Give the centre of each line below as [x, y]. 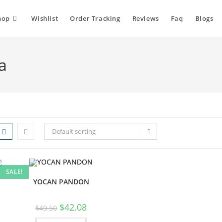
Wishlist [45, 18]
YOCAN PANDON [61, 182]
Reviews [145, 18]
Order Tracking [95, 18]
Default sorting [74, 131]
